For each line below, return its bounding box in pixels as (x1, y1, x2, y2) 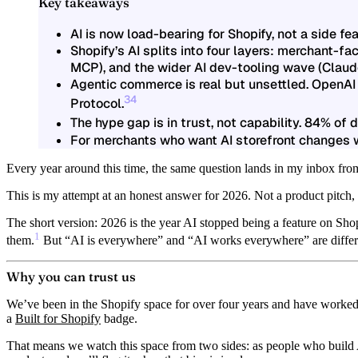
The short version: (6, 215, 101, 229)
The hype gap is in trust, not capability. (70, 114, 301, 132)
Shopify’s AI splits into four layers (70, 42, 270, 59)
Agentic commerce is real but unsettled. (70, 75, 308, 93)
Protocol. (70, 95, 124, 113)
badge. (101, 311, 137, 325)
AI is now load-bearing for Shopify (70, 25, 272, 42)
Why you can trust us (6, 268, 136, 284)
